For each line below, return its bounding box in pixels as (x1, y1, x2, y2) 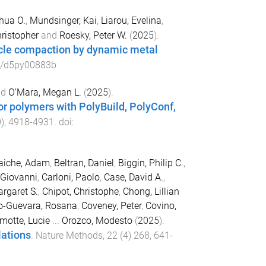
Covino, (145, 200, 176, 212)
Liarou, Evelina (100, 15, 161, 27)
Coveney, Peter (81, 200, 141, 212)
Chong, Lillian (122, 186, 179, 198)
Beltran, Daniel (53, 157, 114, 169)
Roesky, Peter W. (59, 30, 127, 42)
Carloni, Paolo (41, 172, 100, 183)
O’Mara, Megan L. (8, 87, 81, 99)
